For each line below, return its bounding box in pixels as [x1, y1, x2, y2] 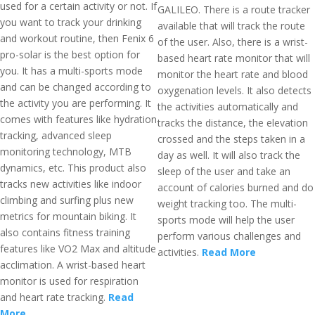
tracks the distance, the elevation [157, 116, 308, 129]
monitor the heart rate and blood [157, 67, 308, 81]
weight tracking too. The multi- [157, 197, 297, 210]
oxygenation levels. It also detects [157, 84, 311, 97]
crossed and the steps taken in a [157, 132, 305, 146]
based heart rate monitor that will [157, 51, 310, 65]
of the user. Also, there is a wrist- [157, 35, 308, 49]
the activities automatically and [157, 100, 298, 113]
